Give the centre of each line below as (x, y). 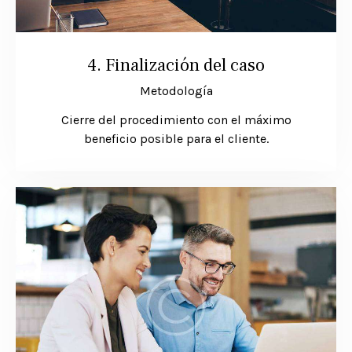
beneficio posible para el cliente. (176, 139)
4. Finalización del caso (176, 66)
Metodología (176, 91)
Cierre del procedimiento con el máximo (176, 120)
